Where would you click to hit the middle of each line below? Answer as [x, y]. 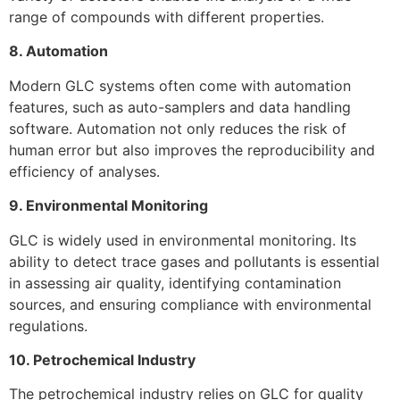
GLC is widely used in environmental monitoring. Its [183, 240]
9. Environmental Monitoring [108, 206]
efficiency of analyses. [84, 171]
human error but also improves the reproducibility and [192, 150]
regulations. [48, 325]
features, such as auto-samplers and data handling [180, 107]
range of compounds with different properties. [167, 17]
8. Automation [58, 51]
